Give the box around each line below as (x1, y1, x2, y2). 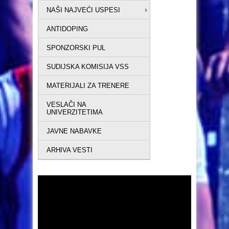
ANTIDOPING (47, 25, 88, 33)
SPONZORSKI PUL (47, 43, 105, 52)
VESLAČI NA (47, 100, 86, 108)
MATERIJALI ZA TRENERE (47, 81, 129, 89)
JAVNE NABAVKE (47, 127, 102, 135)
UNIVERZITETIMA (47, 108, 103, 116)
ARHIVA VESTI (47, 146, 93, 154)
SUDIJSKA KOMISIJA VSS (47, 62, 129, 71)
